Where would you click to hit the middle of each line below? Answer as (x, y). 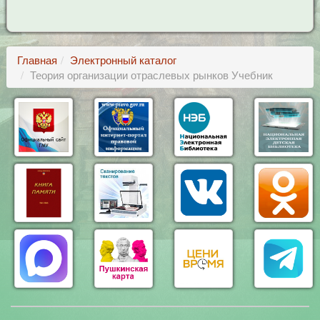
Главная (37, 60)
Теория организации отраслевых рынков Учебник (151, 75)
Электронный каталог (123, 60)
